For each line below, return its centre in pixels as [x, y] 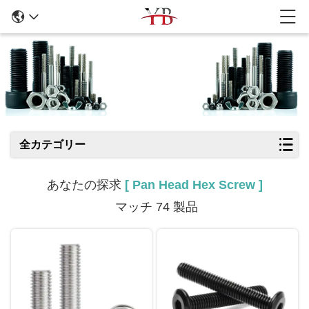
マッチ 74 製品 [154, 207]
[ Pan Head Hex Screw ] [193, 185]
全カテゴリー [52, 144]
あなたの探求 [86, 185]
